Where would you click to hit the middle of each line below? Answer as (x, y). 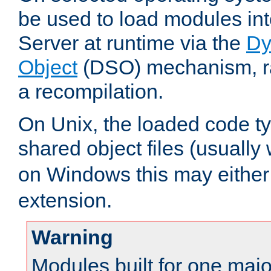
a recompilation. (91, 92)
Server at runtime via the (132, 43)
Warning (72, 237)
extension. (65, 201)
